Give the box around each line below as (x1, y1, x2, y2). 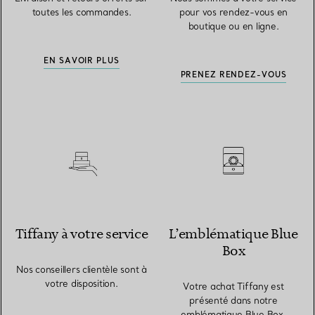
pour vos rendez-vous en (179, 6, 288, 18)
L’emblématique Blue (169, 225, 298, 243)
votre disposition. (45, 277, 118, 289)
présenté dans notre (189, 294, 278, 306)
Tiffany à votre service (15, 225, 148, 243)
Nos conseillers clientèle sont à (16, 263, 147, 275)
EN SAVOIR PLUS (44, 55, 120, 65)
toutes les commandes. (32, 6, 131, 18)
